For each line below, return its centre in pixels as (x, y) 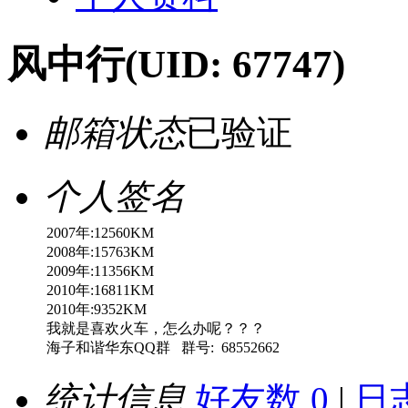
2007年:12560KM (100, 233)
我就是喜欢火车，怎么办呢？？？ (156, 329)
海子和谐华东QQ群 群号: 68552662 (163, 348)
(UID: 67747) (235, 64)
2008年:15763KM (100, 252)
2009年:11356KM (100, 271)
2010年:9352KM (97, 310)
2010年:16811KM (100, 291)
